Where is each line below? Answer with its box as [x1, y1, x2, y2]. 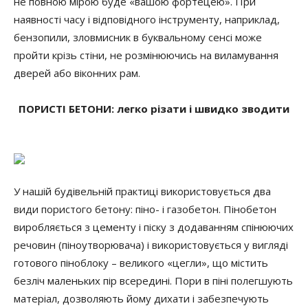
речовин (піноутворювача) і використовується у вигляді [14, 238, 288, 252]
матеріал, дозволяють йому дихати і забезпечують [14, 291, 269, 305]
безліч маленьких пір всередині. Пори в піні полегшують [14, 274, 293, 287]
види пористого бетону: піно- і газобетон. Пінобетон [14, 202, 276, 216]
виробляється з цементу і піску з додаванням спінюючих [14, 220, 294, 234]
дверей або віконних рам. [14, 66, 140, 80]
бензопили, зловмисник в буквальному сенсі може [14, 30, 262, 44]
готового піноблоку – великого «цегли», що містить [14, 256, 268, 269]
